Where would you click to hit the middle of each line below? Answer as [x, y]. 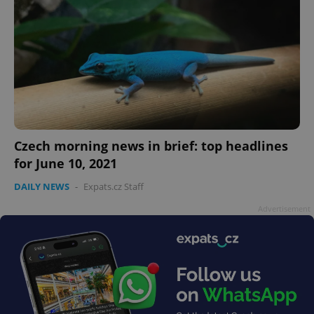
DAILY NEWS [42, 186]
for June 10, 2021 [66, 163]
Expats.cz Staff [114, 186]
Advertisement [284, 208]
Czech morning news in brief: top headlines [151, 145]
